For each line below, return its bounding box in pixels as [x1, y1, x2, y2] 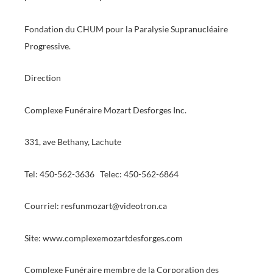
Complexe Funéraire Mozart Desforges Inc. [24, 104, 186, 115]
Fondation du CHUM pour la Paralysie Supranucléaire [24, 23, 228, 34]
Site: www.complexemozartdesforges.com [24, 232, 183, 243]
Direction [24, 73, 61, 83]
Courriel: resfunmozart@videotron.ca [24, 200, 167, 211]
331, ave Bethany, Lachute [24, 136, 121, 147]
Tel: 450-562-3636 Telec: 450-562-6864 [24, 168, 179, 179]
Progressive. [24, 40, 71, 51]
